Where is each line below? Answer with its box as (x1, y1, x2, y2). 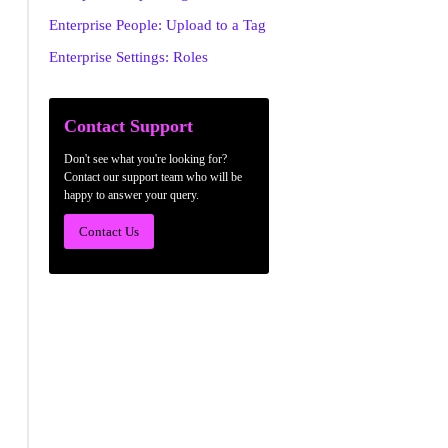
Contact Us (78, 224, 139, 239)
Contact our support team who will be (63, 170, 242, 184)
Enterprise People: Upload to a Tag (48, 17, 266, 33)
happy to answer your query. (63, 188, 199, 202)
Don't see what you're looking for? (63, 152, 227, 166)
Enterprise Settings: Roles (48, 49, 208, 65)
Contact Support (63, 116, 193, 136)
